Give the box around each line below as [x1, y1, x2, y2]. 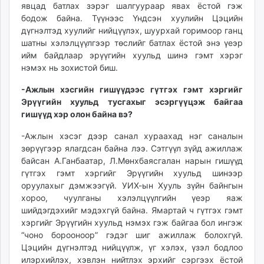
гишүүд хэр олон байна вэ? [21, 108, 133, 119]
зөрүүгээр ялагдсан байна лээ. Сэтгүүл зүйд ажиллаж [21, 143, 243, 153]
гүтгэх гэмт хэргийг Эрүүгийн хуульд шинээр [21, 167, 243, 178]
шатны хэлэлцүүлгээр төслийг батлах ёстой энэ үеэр [21, 37, 243, 48]
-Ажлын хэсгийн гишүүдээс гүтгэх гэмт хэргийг [21, 84, 243, 94]
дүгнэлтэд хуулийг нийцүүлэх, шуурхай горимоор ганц [21, 25, 243, 35]
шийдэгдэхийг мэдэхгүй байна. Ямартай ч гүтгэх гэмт [21, 204, 243, 215]
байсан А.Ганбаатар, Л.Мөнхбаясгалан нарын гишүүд [21, 155, 243, 166]
